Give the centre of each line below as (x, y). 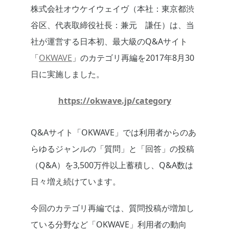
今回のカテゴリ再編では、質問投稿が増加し (112, 208)
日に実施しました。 (67, 74)
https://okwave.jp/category (114, 101)
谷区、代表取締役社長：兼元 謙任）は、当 (112, 25)
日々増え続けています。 (76, 182)
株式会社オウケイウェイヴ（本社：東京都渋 (112, 9)
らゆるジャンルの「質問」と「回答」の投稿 (112, 149)
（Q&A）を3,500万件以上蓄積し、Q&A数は (112, 165)
